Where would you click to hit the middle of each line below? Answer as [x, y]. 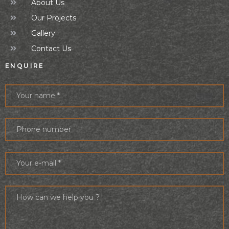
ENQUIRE [25, 65]
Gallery [43, 33]
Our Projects [53, 18]
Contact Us [51, 48]
